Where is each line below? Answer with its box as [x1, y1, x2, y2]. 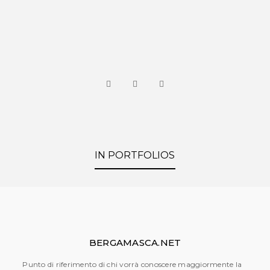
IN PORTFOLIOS [95, 149, 175, 161]
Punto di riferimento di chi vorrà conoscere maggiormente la [22, 260, 242, 269]
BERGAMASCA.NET [89, 237, 181, 248]
